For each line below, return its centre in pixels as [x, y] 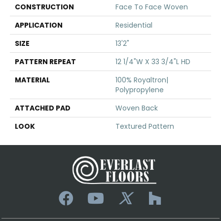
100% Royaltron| [142, 80]
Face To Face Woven [152, 7]
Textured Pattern [145, 126]
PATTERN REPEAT [45, 61]
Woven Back [137, 108]
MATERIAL [32, 80]
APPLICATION [39, 25]
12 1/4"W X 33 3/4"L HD [153, 61]
